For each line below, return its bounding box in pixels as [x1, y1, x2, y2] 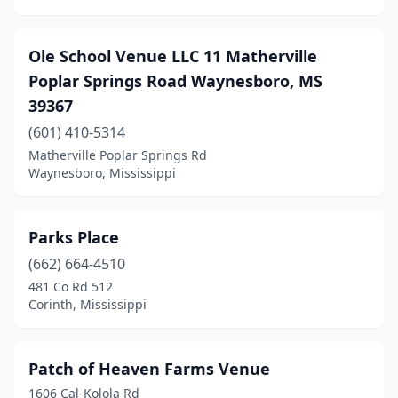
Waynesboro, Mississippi [28, 164, 176, 181]
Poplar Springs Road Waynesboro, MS [28, 70, 322, 92]
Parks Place [28, 227, 119, 248]
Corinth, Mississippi [28, 296, 147, 313]
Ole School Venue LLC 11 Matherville [28, 45, 317, 67]
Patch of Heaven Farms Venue [28, 358, 270, 379]
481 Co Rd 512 [28, 278, 113, 295]
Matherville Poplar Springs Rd [28, 147, 207, 163]
